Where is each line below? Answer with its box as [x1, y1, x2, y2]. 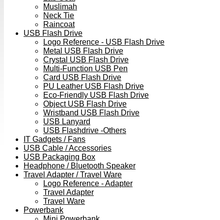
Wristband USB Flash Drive [43, 109, 139, 117]
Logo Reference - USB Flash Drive [43, 38, 165, 47]
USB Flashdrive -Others [43, 126, 126, 135]
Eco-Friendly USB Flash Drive [43, 91, 149, 100]
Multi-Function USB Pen [43, 64, 128, 73]
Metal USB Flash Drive [43, 47, 123, 55]
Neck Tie [43, 11, 74, 20]
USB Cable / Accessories [24, 144, 111, 153]
